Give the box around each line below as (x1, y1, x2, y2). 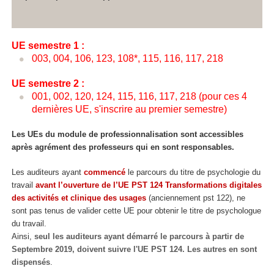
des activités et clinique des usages (12, 193, 146, 202)
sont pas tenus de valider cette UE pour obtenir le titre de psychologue (12, 206, 261, 215)
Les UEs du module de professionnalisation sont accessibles (12, 130, 243, 139)
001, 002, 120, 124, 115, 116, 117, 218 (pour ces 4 (31, 91, 247, 102)
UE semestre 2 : (12, 78, 84, 89)
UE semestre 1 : (12, 40, 84, 51)
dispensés (12, 257, 50, 267)
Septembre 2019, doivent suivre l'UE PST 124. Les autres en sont (12, 244, 257, 254)
